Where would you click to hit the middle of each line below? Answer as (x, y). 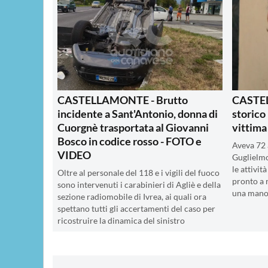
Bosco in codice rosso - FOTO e (130, 141)
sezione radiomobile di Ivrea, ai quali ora (132, 197)
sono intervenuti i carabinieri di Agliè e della (139, 185)
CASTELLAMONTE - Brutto (123, 100)
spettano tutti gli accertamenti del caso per (136, 208)
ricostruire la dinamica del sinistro (121, 220)
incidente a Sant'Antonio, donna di (138, 113)
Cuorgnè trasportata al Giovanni (133, 127)
